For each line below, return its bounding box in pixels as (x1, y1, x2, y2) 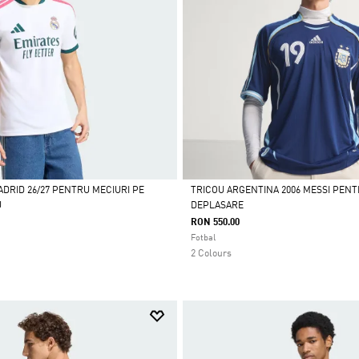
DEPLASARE (190, 200, 244, 211)
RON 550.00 (190, 217, 240, 228)
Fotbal (190, 233, 216, 243)
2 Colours (190, 248, 232, 259)
